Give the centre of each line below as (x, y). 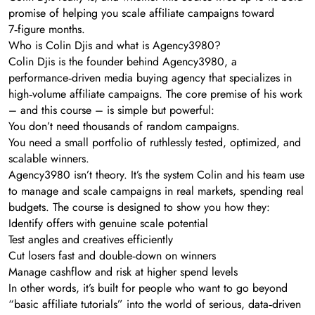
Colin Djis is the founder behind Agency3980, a (123, 62)
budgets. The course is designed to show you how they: (139, 207)
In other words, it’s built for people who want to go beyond (148, 288)
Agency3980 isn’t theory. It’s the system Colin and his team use (156, 175)
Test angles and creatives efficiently (91, 240)
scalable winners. (49, 159)
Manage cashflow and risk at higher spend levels (123, 272)
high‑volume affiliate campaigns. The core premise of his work (155, 94)
